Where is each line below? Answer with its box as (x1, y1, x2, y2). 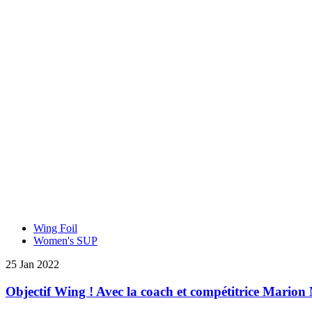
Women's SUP (33, 234, 97, 247)
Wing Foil (33, 221, 77, 234)
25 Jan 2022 (6, 258, 59, 270)
